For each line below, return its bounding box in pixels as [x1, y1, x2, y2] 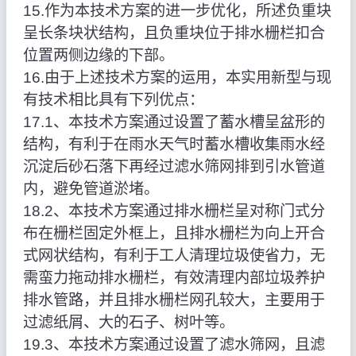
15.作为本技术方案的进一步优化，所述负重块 [22, 2, 331, 20]
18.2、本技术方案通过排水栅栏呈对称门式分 [22, 203, 325, 220]
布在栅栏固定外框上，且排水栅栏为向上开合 [22, 225, 325, 242]
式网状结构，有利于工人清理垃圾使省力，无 [22, 247, 325, 265]
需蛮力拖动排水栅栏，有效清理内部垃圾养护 [22, 269, 325, 287]
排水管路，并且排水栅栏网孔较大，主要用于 [22, 292, 325, 309]
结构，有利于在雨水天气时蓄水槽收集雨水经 [22, 136, 325, 153]
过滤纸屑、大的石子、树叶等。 [22, 314, 234, 331]
